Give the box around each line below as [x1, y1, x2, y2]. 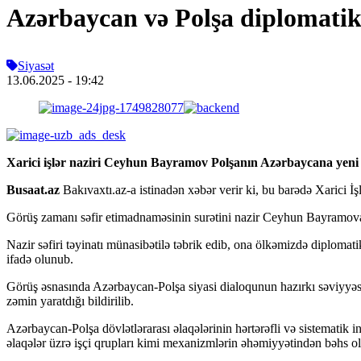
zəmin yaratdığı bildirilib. [6, 293, 134, 308]
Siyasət [18, 58, 54, 73]
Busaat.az [6, 182, 63, 197]
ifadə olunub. [6, 251, 73, 266]
